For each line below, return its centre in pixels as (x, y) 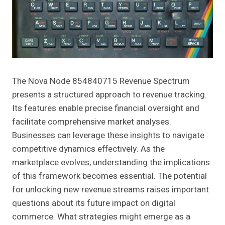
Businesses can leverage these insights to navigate (108, 136)
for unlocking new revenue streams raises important (110, 190)
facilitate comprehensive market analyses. (92, 122)
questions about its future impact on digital (94, 203)
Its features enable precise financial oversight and (106, 108)
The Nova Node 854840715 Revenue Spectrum (101, 81)
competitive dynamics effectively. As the (88, 149)
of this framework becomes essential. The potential (109, 176)
